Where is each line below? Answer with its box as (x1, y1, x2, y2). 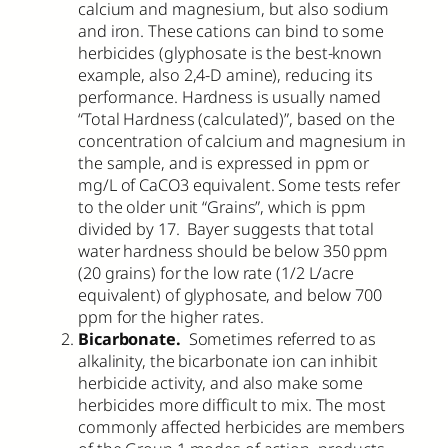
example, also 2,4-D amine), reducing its (78, 63, 373, 86)
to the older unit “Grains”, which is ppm (78, 195, 366, 218)
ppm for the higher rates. (78, 305, 264, 328)
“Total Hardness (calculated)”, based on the (78, 107, 395, 130)
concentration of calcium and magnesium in (78, 129, 406, 152)
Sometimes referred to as (180, 327, 377, 350)
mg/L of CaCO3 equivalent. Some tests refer (78, 173, 400, 196)
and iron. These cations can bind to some (78, 19, 384, 42)
